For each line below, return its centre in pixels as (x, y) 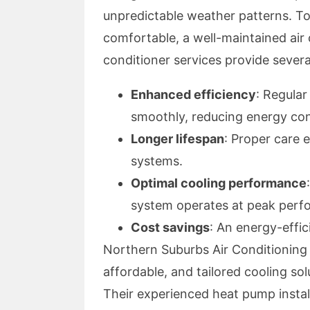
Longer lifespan (177, 139)
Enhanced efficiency (193, 94)
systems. (157, 161)
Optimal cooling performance (219, 183)
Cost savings (170, 227)
